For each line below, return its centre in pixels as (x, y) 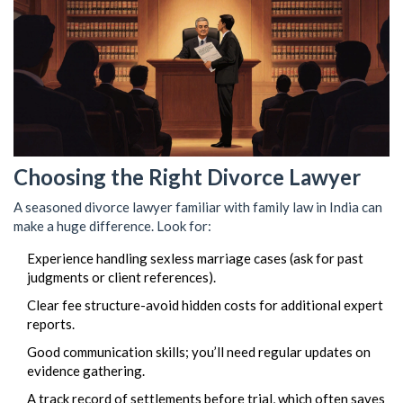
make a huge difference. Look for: (112, 226)
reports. (51, 324)
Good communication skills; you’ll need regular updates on (199, 352)
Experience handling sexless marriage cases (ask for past (195, 259)
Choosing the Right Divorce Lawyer (187, 177)
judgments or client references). (121, 278)
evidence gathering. (86, 371)
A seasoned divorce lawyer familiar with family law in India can (198, 207)
